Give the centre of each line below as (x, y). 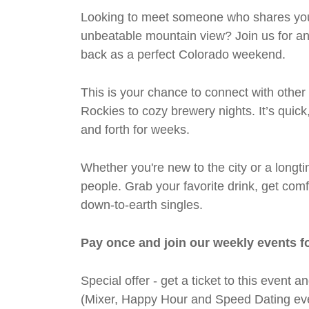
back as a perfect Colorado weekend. (183, 54)
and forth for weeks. (135, 130)
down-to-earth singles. (142, 205)
